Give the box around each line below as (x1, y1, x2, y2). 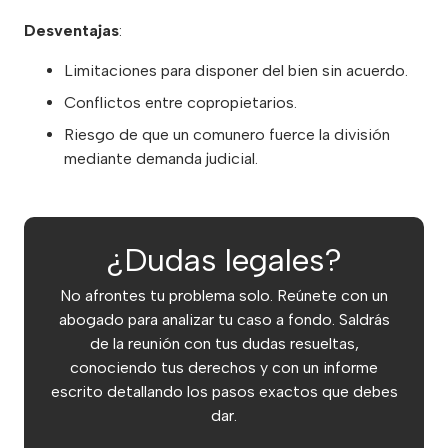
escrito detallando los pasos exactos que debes (50, 381, 398, 401)
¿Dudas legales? (106, 240, 342, 279)
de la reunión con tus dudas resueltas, (89, 333, 359, 353)
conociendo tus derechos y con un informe (70, 357, 378, 377)
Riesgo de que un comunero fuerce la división (64, 124, 390, 144)
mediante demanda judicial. (64, 148, 258, 168)
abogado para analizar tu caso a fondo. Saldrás (58, 309, 390, 329)
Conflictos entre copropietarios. (64, 92, 297, 112)
